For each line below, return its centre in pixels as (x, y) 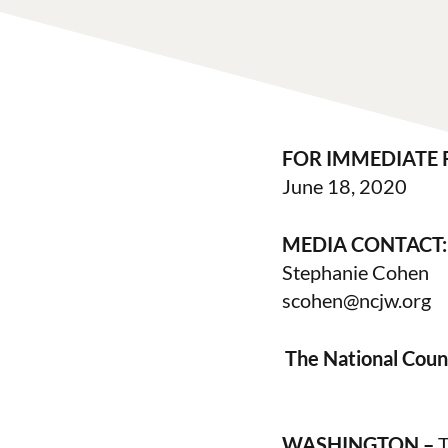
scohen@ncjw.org (356, 300)
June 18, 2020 (344, 186)
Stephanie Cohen (355, 272)
